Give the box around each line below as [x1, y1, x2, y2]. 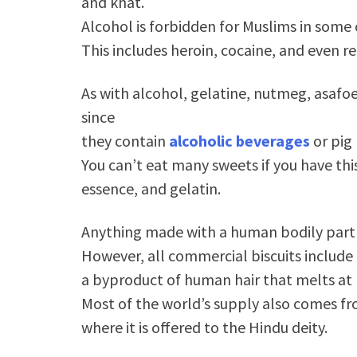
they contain [81, 130, 166, 151]
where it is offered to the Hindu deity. [81, 316, 328, 337]
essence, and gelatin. [81, 178, 221, 198]
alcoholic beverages [166, 130, 310, 151]
